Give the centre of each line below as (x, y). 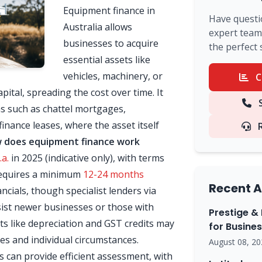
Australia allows (98, 27)
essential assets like (107, 60)
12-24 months (113, 174)
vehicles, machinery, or (113, 76)
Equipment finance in (109, 11)
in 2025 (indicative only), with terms (87, 158)
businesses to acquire (111, 43)
